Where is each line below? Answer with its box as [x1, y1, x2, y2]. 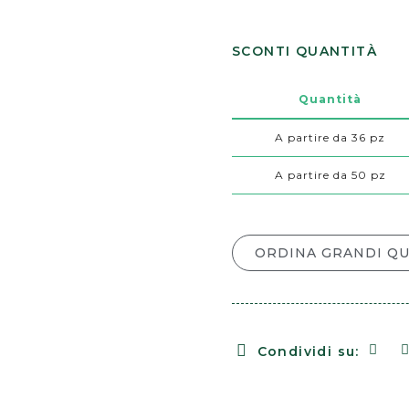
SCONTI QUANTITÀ [232, 43, 377, 60]
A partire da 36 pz [275, 131, 385, 145]
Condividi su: [257, 342, 360, 360]
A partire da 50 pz [274, 168, 386, 183]
